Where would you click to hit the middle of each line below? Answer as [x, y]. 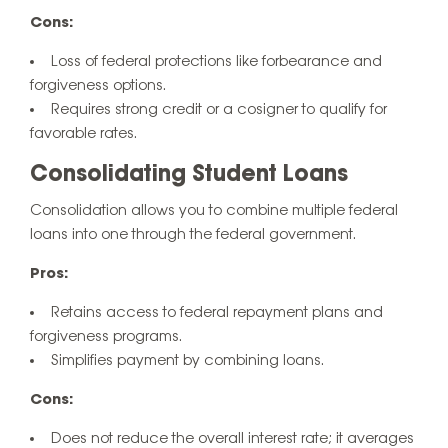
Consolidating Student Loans [189, 175]
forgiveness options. [98, 86]
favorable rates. [83, 134]
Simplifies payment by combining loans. [187, 360]
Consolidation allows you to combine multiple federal [214, 210]
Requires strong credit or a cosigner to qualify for [219, 110]
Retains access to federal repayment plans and [217, 312]
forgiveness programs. [106, 336]
